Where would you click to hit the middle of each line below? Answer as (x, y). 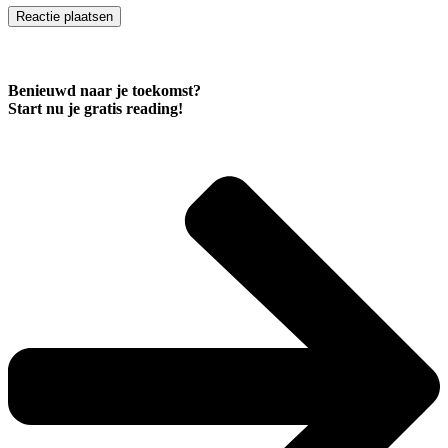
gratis (103, 109)
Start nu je (46, 109)
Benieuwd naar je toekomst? (104, 91)
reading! (152, 109)
